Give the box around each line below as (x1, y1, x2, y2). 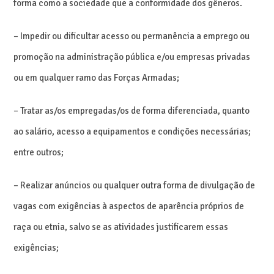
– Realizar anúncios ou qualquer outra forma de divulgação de (13, 179, 256, 191)
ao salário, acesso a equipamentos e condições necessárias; (13, 125, 251, 137)
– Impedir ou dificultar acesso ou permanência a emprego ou (13, 30, 250, 42)
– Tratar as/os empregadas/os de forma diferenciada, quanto (13, 105, 250, 116)
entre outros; (13, 146, 64, 158)
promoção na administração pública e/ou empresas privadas (13, 51, 251, 62)
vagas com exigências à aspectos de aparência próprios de (13, 200, 245, 212)
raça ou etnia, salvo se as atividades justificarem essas (13, 221, 229, 232)
